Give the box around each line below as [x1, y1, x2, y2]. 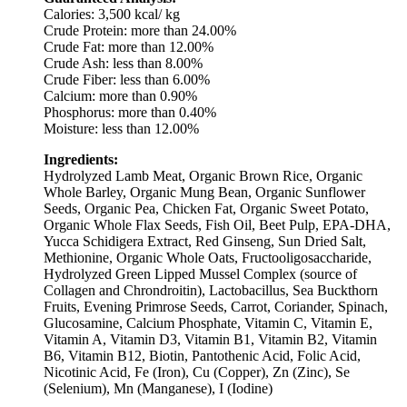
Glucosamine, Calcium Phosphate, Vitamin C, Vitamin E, [44, 314, 372, 331]
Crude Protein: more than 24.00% [44, 22, 236, 38]
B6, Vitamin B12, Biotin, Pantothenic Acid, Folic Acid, [44, 347, 361, 363]
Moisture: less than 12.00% [44, 120, 199, 136]
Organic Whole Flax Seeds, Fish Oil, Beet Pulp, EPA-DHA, [44, 216, 391, 233]
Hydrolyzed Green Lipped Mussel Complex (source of [44, 265, 357, 282]
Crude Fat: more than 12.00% [44, 38, 213, 55]
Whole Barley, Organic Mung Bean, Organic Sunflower [44, 184, 365, 200]
